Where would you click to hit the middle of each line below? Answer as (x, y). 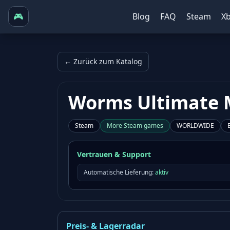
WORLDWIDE (195, 126)
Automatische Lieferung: (119, 172)
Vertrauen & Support (114, 154)
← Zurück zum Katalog (103, 61)
